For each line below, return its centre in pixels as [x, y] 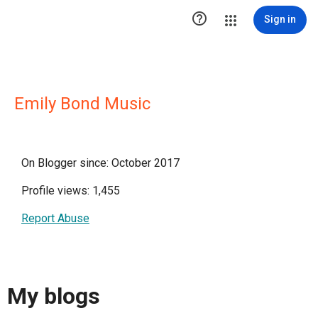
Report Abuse [55, 218]
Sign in [280, 19]
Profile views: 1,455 [71, 191]
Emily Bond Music [82, 104]
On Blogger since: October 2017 [100, 163]
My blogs [54, 296]
